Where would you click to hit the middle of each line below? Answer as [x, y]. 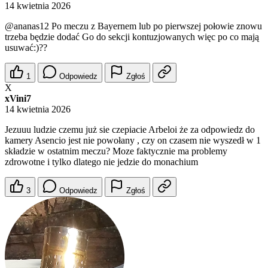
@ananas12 [27, 26]
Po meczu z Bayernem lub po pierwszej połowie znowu [156, 26]
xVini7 [18, 98]
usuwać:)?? [26, 48]
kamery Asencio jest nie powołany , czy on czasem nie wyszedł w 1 [133, 140]
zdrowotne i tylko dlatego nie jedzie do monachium [101, 162]
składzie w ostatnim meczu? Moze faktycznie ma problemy [116, 151]
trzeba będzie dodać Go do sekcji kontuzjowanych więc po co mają [132, 37]
